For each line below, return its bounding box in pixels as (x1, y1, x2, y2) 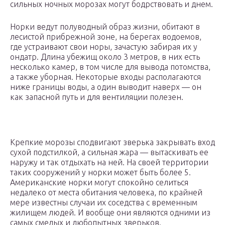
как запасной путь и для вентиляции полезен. (10, 92, 183, 102)
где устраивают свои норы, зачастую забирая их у (10, 42, 197, 52)
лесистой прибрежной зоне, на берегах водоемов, (10, 32, 201, 42)
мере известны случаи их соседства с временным (10, 198, 197, 207)
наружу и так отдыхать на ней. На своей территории (10, 158, 208, 167)
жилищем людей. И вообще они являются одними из (10, 208, 210, 217)
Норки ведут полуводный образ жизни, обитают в (10, 22, 200, 32)
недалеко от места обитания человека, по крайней (10, 188, 202, 197)
